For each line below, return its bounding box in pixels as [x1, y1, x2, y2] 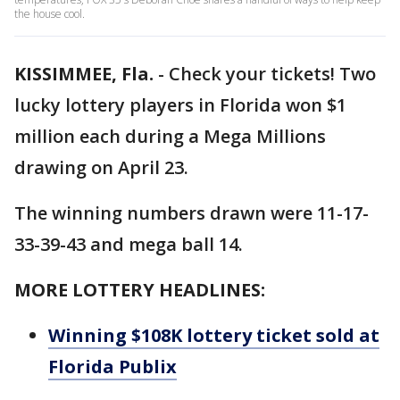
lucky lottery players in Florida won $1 [14, 93, 346, 117]
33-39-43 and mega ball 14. [14, 232, 243, 256]
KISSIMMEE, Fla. [14, 62, 154, 86]
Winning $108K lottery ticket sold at [48, 323, 379, 347]
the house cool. [14, 6, 85, 21]
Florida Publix [48, 354, 177, 379]
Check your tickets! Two [169, 62, 376, 86]
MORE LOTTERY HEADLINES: [14, 278, 265, 302]
